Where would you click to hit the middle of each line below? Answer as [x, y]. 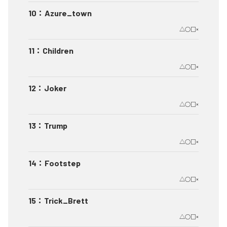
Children [58, 51]
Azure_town [68, 13]
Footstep [63, 163]
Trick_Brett [66, 201]
